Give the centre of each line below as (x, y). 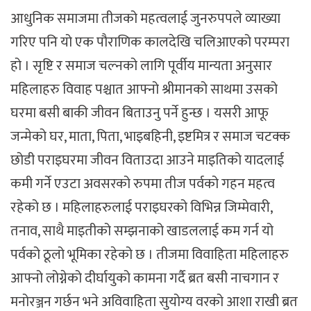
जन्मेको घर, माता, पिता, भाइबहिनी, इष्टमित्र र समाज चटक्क (150, 137)
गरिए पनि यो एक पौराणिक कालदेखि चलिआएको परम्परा (150, 43)
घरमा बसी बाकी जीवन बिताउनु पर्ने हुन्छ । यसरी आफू (140, 114)
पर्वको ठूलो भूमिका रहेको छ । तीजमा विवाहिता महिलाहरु (150, 255)
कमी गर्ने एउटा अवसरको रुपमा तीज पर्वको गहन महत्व (143, 184)
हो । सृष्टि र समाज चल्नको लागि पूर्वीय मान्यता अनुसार (141, 66)
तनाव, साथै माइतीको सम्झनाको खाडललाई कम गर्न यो (142, 232)
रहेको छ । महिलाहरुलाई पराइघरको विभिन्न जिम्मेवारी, (141, 208)
